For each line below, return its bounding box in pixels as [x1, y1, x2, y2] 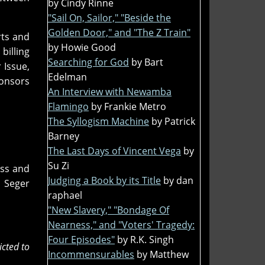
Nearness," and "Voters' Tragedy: [48, 218, 195, 231]
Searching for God [48, 55, 129, 69]
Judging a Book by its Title [48, 173, 161, 187]
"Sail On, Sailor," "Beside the [48, 11, 171, 24]
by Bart [131, 55, 163, 69]
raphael [48, 188, 82, 202]
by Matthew [137, 247, 189, 261]
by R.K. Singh [117, 232, 174, 246]
